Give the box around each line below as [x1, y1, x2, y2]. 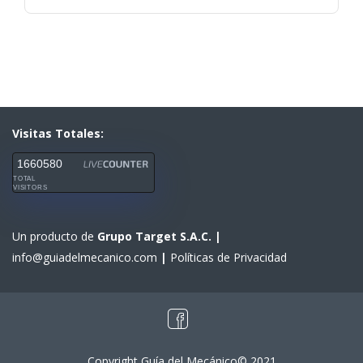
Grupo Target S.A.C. [97, 228, 215, 245]
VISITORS [13, 184, 48, 192]
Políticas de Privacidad [170, 250, 287, 266]
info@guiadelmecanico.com [12, 250, 160, 266]
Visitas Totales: [12, 126, 104, 142]
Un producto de [12, 228, 97, 245]
